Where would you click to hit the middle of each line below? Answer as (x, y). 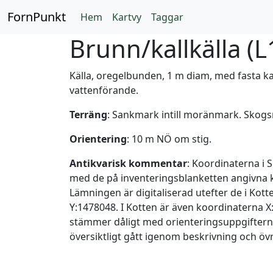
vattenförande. (104, 90)
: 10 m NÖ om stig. (169, 139)
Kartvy (127, 17)
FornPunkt (37, 17)
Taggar (167, 17)
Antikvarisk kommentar (128, 163)
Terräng (88, 115)
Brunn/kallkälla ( (162, 48)
